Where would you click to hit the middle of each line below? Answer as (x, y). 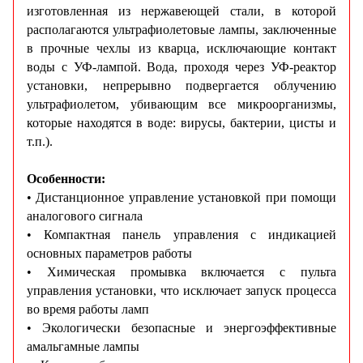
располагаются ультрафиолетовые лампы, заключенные (181, 30)
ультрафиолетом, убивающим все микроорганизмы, (181, 105)
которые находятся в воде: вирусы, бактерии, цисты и (181, 123)
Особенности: (66, 179)
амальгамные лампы (83, 347)
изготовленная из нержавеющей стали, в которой (181, 11)
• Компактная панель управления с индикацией (181, 235)
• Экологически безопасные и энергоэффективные (181, 328)
